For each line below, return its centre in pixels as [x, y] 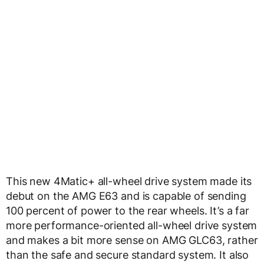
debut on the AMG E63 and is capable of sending [126, 196]
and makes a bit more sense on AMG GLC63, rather [132, 240]
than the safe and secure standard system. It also [128, 255]
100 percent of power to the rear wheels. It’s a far [128, 211]
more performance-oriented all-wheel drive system [132, 225]
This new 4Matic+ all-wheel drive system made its [129, 181]
